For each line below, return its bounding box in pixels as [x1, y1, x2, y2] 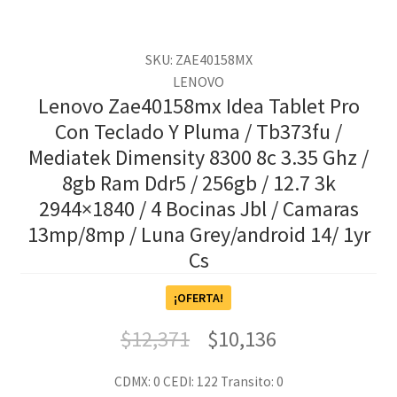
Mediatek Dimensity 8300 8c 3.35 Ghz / [28, 144, 369, 172]
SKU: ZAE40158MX [144, 51, 253, 69]
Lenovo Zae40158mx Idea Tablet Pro [37, 92, 360, 121]
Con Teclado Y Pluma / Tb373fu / [55, 118, 342, 146]
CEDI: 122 [162, 372, 221, 390]
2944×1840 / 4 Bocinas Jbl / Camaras [38, 195, 359, 223]
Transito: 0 [220, 372, 284, 390]
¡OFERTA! [174, 289, 223, 306]
